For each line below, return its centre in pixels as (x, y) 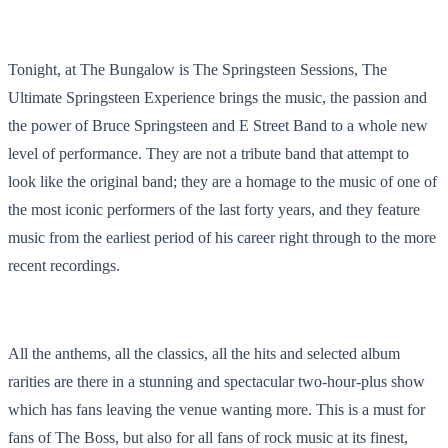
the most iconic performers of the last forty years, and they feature (214, 209)
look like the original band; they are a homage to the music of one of (222, 181)
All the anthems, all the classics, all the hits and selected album (204, 353)
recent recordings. (64, 265)
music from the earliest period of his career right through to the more (222, 237)
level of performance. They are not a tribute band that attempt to (208, 153)
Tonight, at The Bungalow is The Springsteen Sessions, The (197, 69)
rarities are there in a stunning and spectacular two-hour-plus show (216, 381)
